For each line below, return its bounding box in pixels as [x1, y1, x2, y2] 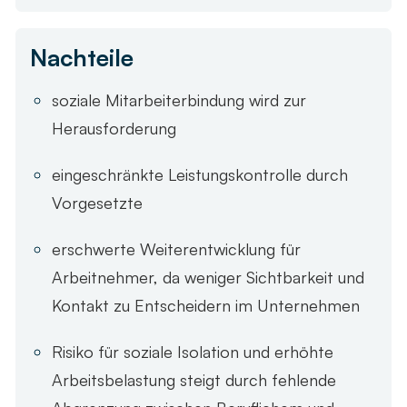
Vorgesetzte [52, 193, 143, 213]
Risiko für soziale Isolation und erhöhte [52, 342, 333, 362]
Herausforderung [52, 118, 176, 139]
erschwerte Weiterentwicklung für [52, 239, 301, 260]
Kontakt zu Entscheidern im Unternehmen [52, 295, 360, 316]
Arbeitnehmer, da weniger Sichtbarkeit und [52, 267, 364, 288]
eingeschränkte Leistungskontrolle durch [52, 164, 348, 185]
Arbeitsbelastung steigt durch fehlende [52, 370, 336, 391]
